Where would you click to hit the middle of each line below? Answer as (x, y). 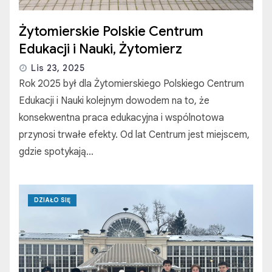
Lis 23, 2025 (58, 68)
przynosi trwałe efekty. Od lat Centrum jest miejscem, (134, 135)
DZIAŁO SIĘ (52, 200)
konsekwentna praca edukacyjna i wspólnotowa (121, 118)
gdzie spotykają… (56, 152)
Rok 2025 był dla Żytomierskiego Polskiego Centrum (131, 84)
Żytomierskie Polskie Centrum (111, 32)
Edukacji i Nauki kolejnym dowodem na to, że (114, 101)
